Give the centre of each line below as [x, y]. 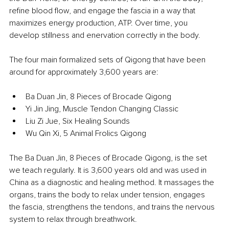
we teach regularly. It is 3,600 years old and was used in [109, 170]
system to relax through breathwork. [73, 220]
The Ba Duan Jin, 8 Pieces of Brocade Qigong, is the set [109, 158]
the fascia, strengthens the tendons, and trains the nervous [113, 207]
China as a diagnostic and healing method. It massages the [113, 183]
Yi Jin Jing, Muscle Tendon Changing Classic [102, 109]
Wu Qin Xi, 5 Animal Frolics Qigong [86, 134]
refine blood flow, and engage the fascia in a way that [103, 11]
